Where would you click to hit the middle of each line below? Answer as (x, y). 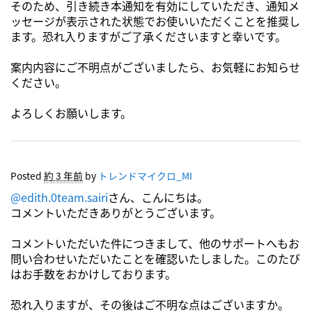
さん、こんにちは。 (158, 197)
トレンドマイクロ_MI (145, 175)
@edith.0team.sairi (59, 197)
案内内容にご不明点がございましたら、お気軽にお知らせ (155, 67)
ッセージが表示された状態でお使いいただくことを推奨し (155, 21)
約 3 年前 (63, 175)
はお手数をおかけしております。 (93, 274)
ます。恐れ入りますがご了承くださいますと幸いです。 (148, 36)
